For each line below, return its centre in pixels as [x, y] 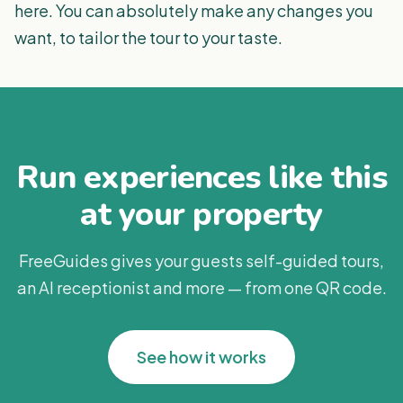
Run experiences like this [201, 178]
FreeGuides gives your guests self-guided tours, [201, 260]
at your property [201, 215]
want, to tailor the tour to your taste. [148, 37]
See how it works [201, 357]
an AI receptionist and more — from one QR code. [201, 287]
